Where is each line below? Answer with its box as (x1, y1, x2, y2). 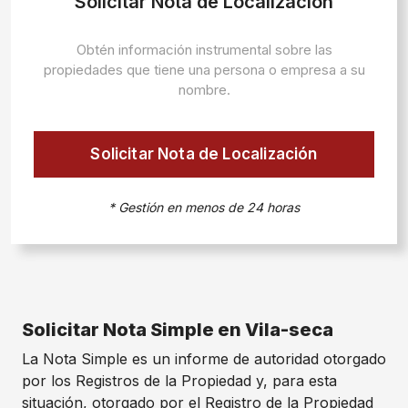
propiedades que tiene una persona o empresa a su (43, 61, 365, 78)
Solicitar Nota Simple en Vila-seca (22, 319, 333, 341)
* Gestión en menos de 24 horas (108, 199, 300, 215)
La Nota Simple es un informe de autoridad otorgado (22, 350, 386, 368)
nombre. (178, 81, 230, 98)
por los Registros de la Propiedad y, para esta (22, 372, 337, 390)
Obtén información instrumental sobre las (76, 41, 332, 58)
